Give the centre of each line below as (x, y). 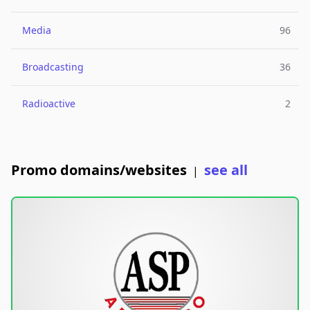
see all (226, 170)
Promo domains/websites (99, 170)
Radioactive (49, 103)
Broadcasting (53, 67)
